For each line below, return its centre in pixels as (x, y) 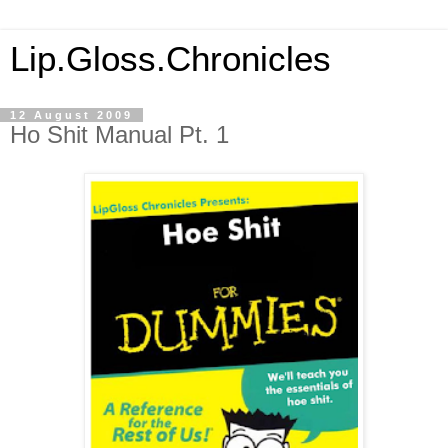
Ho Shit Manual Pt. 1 (119, 134)
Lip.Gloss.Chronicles (170, 59)
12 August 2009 (71, 115)
